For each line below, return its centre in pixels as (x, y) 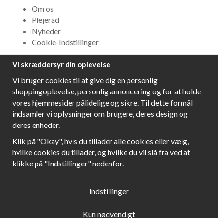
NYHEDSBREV (40, 69)
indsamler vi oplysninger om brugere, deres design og (100, 114)
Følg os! (27, 134)
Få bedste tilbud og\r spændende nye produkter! (93, 86)
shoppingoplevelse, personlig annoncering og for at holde (107, 91)
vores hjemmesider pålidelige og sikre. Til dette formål (102, 102)
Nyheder (46, 31)
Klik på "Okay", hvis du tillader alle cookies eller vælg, (100, 141)
